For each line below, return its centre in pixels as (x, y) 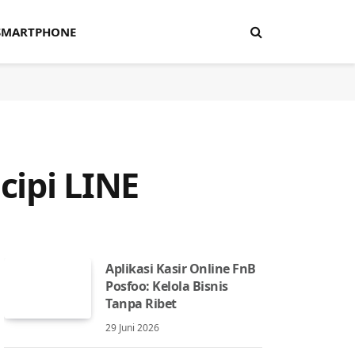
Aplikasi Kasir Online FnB (181, 269)
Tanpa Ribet (141, 303)
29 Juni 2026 (132, 328)
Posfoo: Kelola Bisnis (167, 286)
